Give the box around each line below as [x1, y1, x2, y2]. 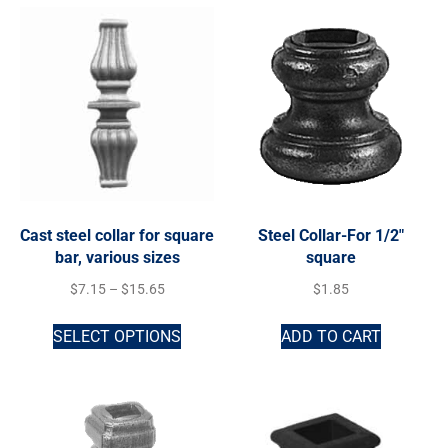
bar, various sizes [54, 247, 180, 267]
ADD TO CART [281, 327, 381, 347]
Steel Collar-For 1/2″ [258, 225, 404, 245]
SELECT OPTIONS [53, 327, 181, 347]
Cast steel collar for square [20, 225, 214, 245]
